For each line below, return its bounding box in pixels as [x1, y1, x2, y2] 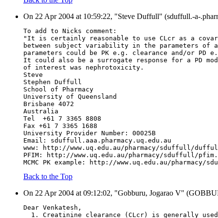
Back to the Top [23, 172, 73, 181]
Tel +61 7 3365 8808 [23, 115, 101, 123]
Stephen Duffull [23, 78, 82, 86]
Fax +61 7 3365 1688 [23, 122, 97, 130]
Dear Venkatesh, [23, 204, 82, 212]
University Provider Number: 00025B [23, 129, 156, 137]
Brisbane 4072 [23, 100, 74, 108]
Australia [23, 108, 58, 115]
